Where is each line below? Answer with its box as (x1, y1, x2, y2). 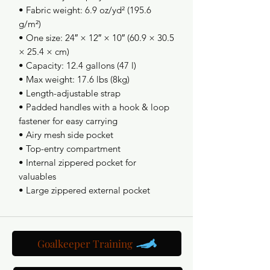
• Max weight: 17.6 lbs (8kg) (19, 74, 130, 85)
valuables (19, 171, 56, 182)
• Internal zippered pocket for (19, 157, 136, 168)
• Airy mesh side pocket (19, 129, 113, 140)
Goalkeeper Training (37, 237, 133, 250)
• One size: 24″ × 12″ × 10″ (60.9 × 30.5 (19, 32, 174, 43)
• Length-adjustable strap (19, 87, 121, 99)
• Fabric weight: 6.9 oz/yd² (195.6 (19, 4, 151, 16)
